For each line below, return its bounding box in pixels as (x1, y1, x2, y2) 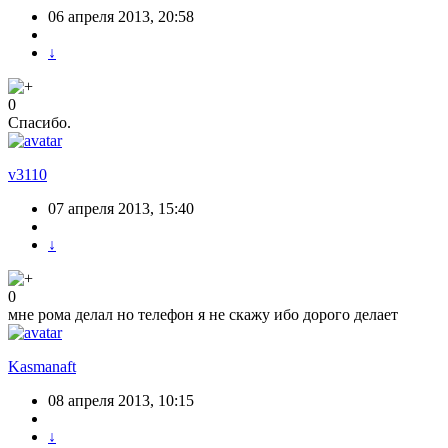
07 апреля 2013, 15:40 (48, 200, 194, 218)
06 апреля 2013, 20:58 (48, 8, 194, 26)
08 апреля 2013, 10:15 (48, 392, 194, 410)
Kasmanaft (8, 358, 76, 376)
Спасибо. (8, 114, 71, 132)
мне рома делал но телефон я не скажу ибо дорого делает (8, 306, 398, 324)
